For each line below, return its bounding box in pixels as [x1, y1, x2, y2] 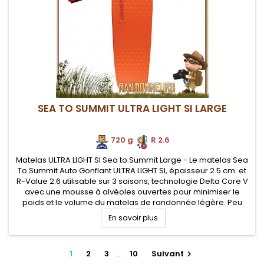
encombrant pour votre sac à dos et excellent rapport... [26, 207, 238, 219]
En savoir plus [108, 213, 158, 223]
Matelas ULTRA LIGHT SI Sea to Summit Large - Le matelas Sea [16, 154, 248, 166]
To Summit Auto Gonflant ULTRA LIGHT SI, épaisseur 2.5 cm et [18, 165, 246, 176]
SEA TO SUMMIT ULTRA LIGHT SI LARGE [37, 101, 227, 115]
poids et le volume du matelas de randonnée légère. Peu [22, 197, 242, 208]
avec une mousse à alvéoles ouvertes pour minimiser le [24, 186, 240, 197]
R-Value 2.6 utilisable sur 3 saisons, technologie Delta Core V [16, 176, 248, 187]
